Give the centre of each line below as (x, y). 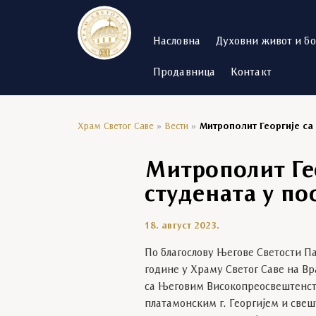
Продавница (184, 73)
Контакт (251, 73)
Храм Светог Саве (116, 127)
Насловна (177, 42)
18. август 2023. (182, 226)
